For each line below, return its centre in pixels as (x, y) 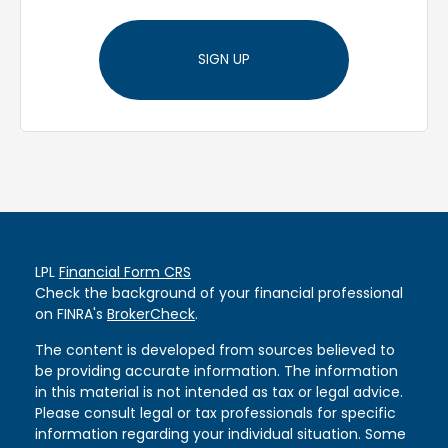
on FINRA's (71, 314)
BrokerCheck (151, 314)
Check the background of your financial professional (219, 293)
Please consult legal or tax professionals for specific (215, 413)
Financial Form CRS (125, 272)
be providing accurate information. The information (216, 371)
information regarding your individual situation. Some (220, 434)
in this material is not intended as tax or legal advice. (219, 392)
